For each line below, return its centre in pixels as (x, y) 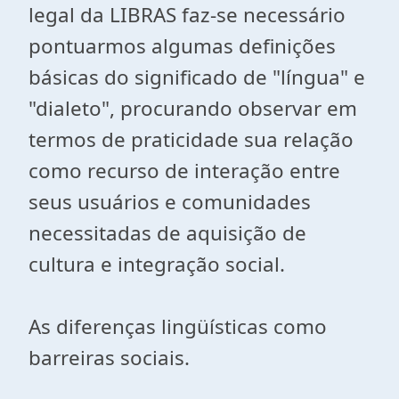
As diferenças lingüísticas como (178, 326)
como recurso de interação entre (184, 171)
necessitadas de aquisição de (167, 233)
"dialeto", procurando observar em (193, 108)
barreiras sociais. (109, 358)
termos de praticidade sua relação (191, 139)
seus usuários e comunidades (170, 202)
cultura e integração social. (157, 264)
